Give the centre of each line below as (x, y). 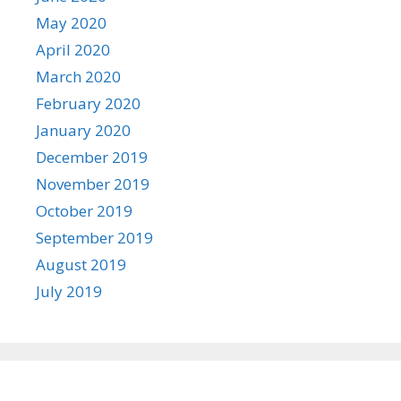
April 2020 (73, 50)
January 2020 (83, 131)
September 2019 (94, 238)
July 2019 (69, 292)
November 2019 (93, 184)
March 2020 (78, 77)
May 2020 (71, 23)
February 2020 (88, 104)
